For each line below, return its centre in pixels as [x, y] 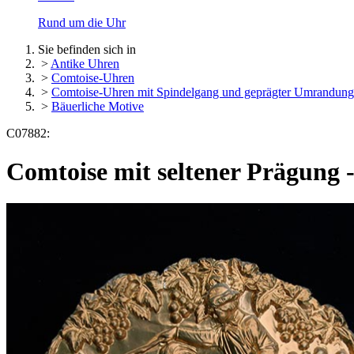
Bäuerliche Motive [98, 106]
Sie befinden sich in [87, 49]
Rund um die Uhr [82, 22]
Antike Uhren [85, 63]
